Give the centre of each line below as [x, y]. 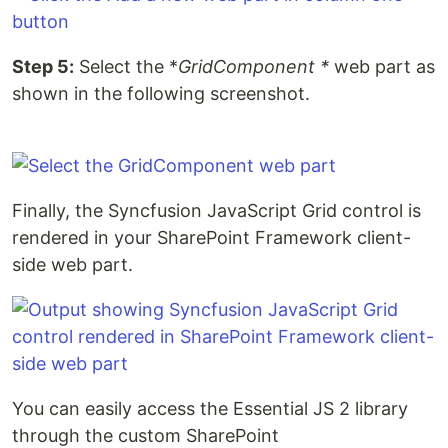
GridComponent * [253, 66]
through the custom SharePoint [145, 435]
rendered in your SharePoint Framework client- [211, 237]
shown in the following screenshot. [161, 93]
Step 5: [43, 66]
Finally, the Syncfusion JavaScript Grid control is [216, 210]
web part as [382, 66]
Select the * [126, 66]
